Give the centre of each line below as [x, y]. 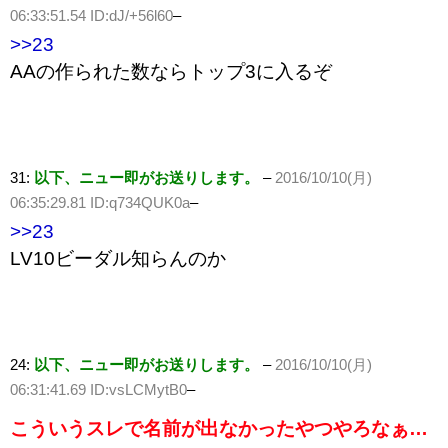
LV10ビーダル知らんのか [118, 259]
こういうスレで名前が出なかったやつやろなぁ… [219, 429]
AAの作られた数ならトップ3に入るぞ [171, 72]
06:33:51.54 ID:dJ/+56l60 [91, 16]
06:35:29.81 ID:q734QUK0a [100, 203]
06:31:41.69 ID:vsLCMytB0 [98, 390]
